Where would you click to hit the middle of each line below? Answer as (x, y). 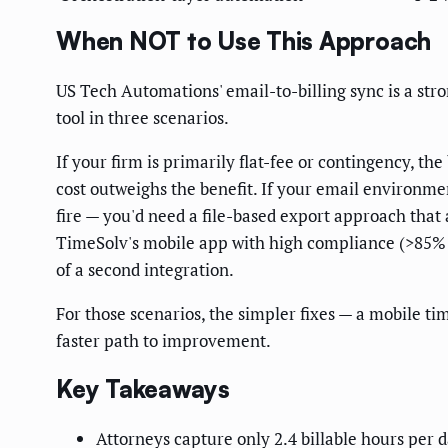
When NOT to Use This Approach (244, 41)
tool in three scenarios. (142, 118)
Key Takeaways (143, 389)
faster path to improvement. (163, 341)
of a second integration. (145, 270)
